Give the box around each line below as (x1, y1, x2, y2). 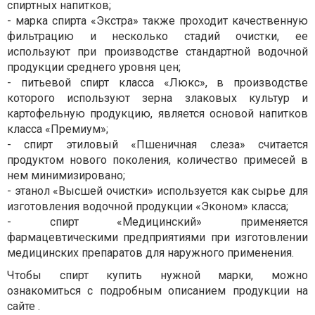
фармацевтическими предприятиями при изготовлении (7, 231, 308, 245)
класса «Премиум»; (7, 122, 108, 136)
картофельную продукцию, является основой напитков (7, 107, 308, 121)
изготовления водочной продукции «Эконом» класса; (7, 200, 288, 214)
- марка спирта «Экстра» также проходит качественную (7, 14, 308, 28)
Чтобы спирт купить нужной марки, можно (7, 269, 308, 283)
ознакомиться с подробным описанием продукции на (7, 284, 308, 298)
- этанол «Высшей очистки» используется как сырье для (7, 184, 308, 198)
